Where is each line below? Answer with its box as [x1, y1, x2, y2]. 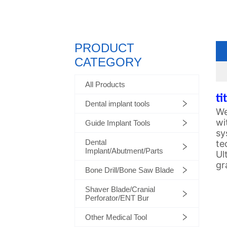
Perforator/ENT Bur [85, 194, 149, 203]
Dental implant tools [85, 99, 150, 108]
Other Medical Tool [85, 213, 147, 222]
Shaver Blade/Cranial [85, 185, 156, 194]
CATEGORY [74, 55, 142, 69]
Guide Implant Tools [85, 119, 151, 128]
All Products [85, 80, 126, 89]
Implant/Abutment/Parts [85, 146, 164, 156]
